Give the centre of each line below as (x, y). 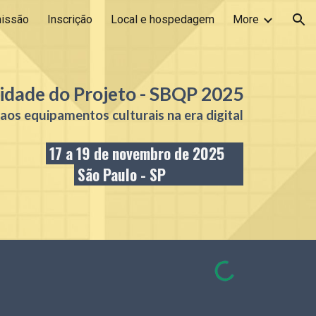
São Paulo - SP (122, 175)
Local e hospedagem (163, 19)
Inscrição (70, 19)
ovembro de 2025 (172, 154)
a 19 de (87, 154)
